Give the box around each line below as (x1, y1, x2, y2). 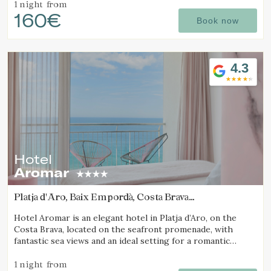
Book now (197, 16, 239, 26)
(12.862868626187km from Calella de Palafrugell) (14, 202, 238, 214)
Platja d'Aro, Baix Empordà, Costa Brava (14, 191, 189, 203)
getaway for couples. (14, 247, 98, 258)
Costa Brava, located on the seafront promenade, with (14, 224, 233, 235)
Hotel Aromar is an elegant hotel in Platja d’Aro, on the (14, 212, 237, 224)
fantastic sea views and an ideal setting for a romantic (14, 235, 230, 247)
